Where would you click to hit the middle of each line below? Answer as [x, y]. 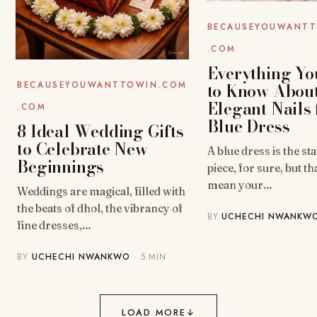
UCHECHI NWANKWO [81, 257]
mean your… [240, 185]
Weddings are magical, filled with [102, 191]
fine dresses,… [54, 225]
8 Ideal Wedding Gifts [100, 131]
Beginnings [61, 166]
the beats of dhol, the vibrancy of [100, 208]
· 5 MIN [148, 257]
